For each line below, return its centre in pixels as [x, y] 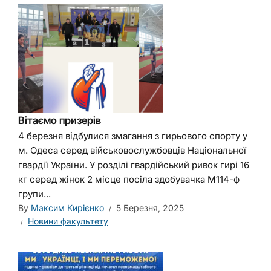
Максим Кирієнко [67, 208]
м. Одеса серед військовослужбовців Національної [132, 150]
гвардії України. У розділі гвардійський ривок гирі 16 [134, 165]
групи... [34, 194]
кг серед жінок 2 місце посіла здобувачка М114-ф [129, 179]
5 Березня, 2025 [150, 208]
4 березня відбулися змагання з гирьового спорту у [133, 136]
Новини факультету [68, 221]
